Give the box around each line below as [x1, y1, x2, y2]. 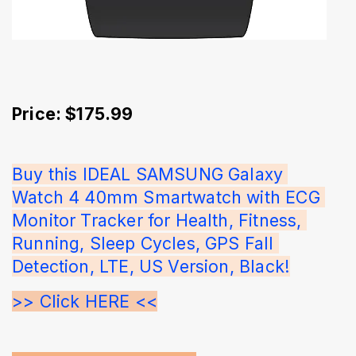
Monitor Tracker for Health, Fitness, [12, 209, 307, 230]
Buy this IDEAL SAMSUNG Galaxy [12, 163, 288, 184]
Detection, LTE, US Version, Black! [12, 255, 291, 277]
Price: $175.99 [12, 103, 133, 124]
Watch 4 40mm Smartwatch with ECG [12, 186, 325, 207]
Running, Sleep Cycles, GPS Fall [12, 232, 279, 253]
